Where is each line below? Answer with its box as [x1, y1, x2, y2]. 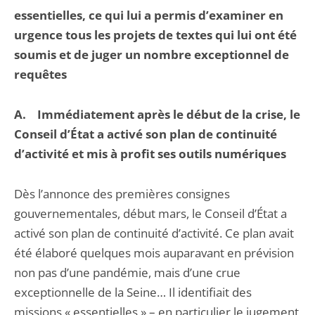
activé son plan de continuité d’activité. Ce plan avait [14, 225, 294, 241]
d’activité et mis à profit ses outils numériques [14, 146, 286, 162]
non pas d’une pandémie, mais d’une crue [14, 264, 240, 281]
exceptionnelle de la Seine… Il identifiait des [14, 284, 252, 300]
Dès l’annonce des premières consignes [14, 186, 230, 202]
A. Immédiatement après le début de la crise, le [14, 106, 300, 122]
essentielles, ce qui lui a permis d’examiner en [14, 7, 283, 23]
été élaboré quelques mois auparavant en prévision [14, 245, 294, 261]
